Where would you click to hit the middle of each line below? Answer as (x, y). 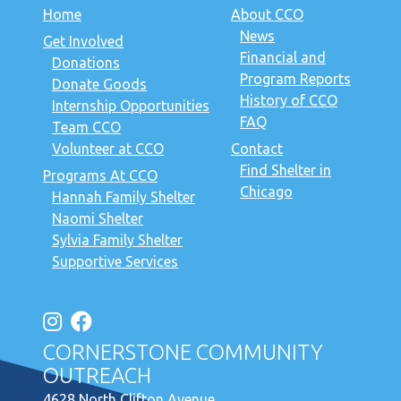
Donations (86, 63)
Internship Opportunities (131, 106)
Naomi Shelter (98, 219)
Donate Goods (99, 85)
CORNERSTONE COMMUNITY (183, 353)
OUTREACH (97, 376)
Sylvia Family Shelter (117, 240)
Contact (257, 149)
